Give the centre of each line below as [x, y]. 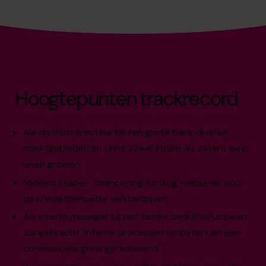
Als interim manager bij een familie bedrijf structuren [135, 217]
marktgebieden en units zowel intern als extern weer [137, 148]
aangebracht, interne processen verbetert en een [132, 233]
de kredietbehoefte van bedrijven [96, 198]
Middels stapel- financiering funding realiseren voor [134, 182]
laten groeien [52, 164]
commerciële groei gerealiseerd [91, 249]
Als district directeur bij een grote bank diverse [126, 132]
